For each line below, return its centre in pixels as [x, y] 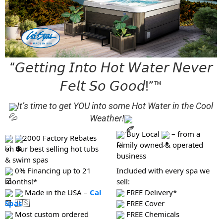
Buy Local [143, 134]
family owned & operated [160, 145]
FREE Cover [144, 203]
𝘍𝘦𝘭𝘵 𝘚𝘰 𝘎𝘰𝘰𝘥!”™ [111, 86]
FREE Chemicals [152, 214]
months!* [21, 181]
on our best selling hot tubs [52, 148]
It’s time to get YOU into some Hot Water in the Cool [115, 106]
